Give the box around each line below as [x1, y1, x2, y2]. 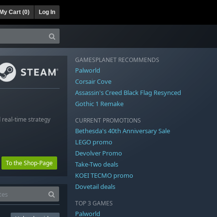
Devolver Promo [75, 148, 122, 157]
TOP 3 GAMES [75, 199, 113, 207]
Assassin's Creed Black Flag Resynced [75, 88, 181, 97]
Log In [39, 8, 55, 15]
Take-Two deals [75, 159, 118, 169]
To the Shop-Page [5, 158, 53, 167]
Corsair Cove [75, 77, 111, 86]
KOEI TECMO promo [75, 170, 133, 180]
